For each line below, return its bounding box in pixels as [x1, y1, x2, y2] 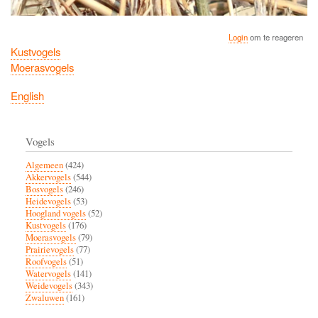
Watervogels [26, 267, 71, 280]
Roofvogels [26, 255, 67, 268]
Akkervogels [26, 170, 71, 183]
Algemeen [26, 158, 63, 171]
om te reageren [248, 31, 304, 43]
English [11, 87, 44, 103]
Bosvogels [26, 182, 63, 195]
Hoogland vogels [26, 207, 86, 219]
